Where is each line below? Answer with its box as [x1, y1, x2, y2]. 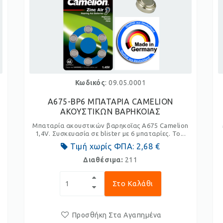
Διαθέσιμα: [83, 156, 125, 164]
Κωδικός [75, 79, 106, 87]
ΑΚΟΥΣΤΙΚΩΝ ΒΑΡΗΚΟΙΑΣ [60, 107, 161, 116]
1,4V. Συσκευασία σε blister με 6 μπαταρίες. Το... [35, 130, 186, 137]
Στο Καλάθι [112, 179, 153, 188]
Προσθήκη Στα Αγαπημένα [72, 211, 162, 219]
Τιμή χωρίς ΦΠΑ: [68, 142, 137, 151]
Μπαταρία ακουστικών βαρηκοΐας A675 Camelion [32, 122, 189, 129]
